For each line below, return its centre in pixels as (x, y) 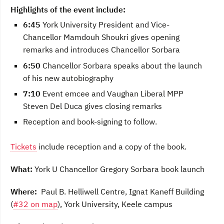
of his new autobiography (68, 78)
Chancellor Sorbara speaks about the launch (121, 65)
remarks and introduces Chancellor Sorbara (101, 50)
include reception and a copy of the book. (111, 147)
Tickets (23, 147)
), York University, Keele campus (115, 204)
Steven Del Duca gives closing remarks (92, 106)
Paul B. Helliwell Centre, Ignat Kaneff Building (120, 192)
